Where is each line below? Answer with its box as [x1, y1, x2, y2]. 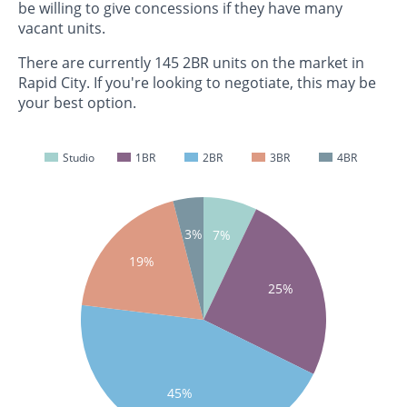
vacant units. [18, 18, 105, 39]
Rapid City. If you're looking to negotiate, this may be [18, 73, 376, 94]
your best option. [18, 93, 136, 114]
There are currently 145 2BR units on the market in [18, 53, 364, 74]
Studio [59, 150, 94, 166]
